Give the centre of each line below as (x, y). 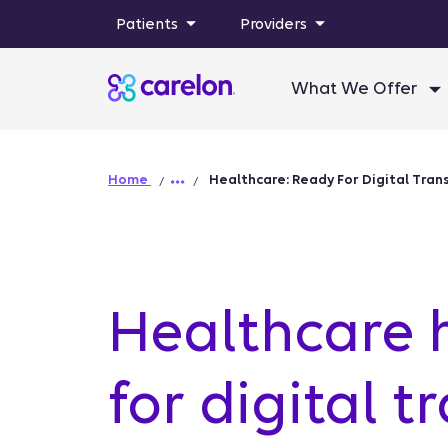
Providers (273, 24)
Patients (147, 24)
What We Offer (356, 88)
